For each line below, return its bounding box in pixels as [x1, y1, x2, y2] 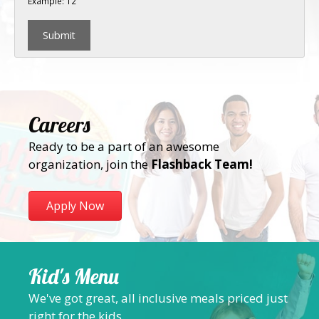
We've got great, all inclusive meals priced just [28, 290, 288, 306]
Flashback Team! [151, 155, 253, 172]
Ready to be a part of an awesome [28, 137, 219, 155]
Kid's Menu [28, 263, 119, 290]
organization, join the [28, 155, 151, 172]
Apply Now [46, 198, 104, 214]
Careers [28, 110, 90, 138]
